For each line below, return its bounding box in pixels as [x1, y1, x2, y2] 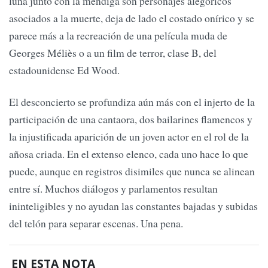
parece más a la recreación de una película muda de [9, 28, 227, 43]
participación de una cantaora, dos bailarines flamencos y [9, 112, 252, 127]
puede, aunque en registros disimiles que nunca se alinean [9, 164, 255, 179]
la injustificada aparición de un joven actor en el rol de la [9, 129, 249, 144]
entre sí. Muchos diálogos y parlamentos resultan [9, 181, 218, 196]
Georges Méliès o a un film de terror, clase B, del [9, 45, 217, 60]
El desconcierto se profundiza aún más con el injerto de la [9, 95, 255, 109]
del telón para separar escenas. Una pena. [9, 216, 183, 231]
